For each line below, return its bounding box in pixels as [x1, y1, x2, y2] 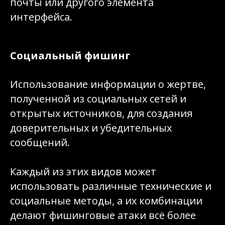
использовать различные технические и [10, 179, 211, 193]
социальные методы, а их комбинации [10, 194, 202, 207]
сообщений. [10, 136, 70, 149]
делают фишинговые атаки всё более [10, 208, 196, 222]
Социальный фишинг [10, 49, 130, 62]
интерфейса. [10, 10, 72, 24]
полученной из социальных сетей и [10, 92, 186, 105]
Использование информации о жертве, [10, 77, 206, 91]
